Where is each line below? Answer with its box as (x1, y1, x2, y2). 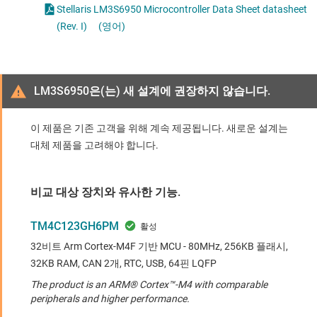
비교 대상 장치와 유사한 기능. (30, 185, 180, 200)
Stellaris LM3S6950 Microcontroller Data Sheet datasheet (57, 4, 307, 16)
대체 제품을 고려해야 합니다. (30, 139, 158, 151)
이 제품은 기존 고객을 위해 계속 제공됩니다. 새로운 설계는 (30, 122, 288, 134)
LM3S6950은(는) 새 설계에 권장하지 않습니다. (34, 84, 270, 98)
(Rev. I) (57, 21, 87, 33)
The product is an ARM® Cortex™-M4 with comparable (30, 279, 267, 291)
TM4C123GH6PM (30, 219, 119, 234)
